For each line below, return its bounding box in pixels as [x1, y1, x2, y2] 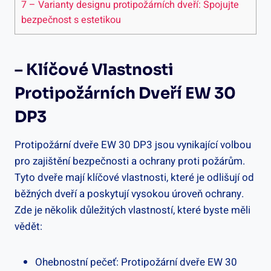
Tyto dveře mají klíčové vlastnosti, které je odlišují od [15, 169, 254, 185]
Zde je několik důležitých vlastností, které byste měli [15, 202, 250, 218]
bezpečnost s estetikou [21, 12, 121, 27]
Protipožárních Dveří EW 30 [15, 83, 236, 103]
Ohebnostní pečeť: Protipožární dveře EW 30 [35, 254, 237, 270]
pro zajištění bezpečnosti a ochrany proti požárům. [15, 153, 245, 169]
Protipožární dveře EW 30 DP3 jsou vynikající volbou [15, 137, 251, 152]
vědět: [15, 218, 42, 234]
